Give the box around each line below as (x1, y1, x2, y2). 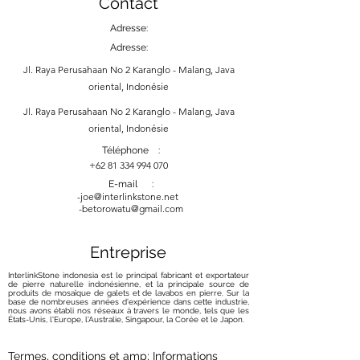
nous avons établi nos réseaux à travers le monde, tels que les (8, 306, 249, 315)
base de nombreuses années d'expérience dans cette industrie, (8, 297, 249, 306)
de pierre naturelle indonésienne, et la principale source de (8, 280, 249, 288)
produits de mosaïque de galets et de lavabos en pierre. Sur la (8, 288, 249, 297)
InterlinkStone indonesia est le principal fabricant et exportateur (8, 271, 249, 280)
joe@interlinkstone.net (80, 190, 178, 202)
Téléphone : (102, 145, 160, 156)
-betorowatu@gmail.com (74, 202, 183, 215)
